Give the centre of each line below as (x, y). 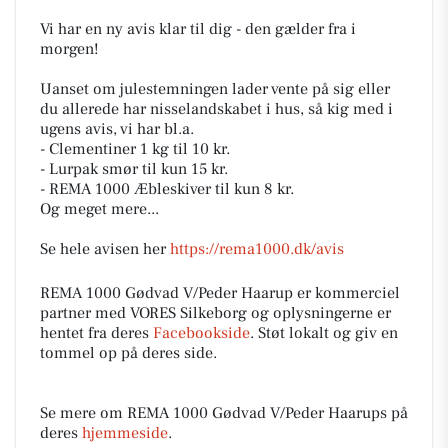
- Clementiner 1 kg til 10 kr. (135, 149)
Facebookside (201, 333)
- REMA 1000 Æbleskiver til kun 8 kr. (167, 189)
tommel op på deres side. (128, 353)
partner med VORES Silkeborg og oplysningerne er (215, 313)
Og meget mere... (99, 209)
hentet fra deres (96, 333)
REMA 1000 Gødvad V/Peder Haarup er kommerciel (220, 293)
